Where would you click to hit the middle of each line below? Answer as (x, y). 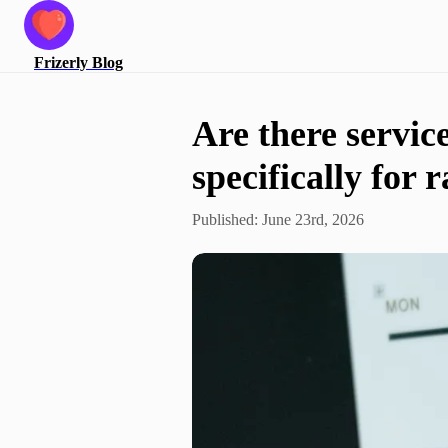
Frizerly (61, 62)
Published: (227, 219)
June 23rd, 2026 (313, 219)
